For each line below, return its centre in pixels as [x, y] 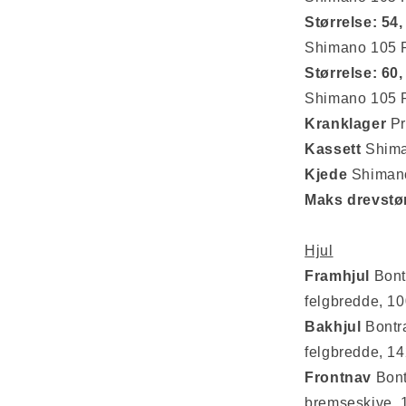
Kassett [333, 149]
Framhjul [337, 276]
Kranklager [346, 124]
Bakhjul [333, 327]
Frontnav [338, 377]
